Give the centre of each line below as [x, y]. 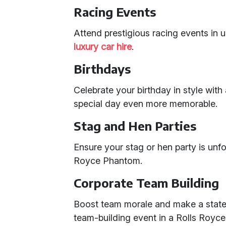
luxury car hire [103, 47]
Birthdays [102, 69]
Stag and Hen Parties [135, 126]
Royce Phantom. [108, 161]
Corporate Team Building [147, 183]
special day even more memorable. [146, 104]
